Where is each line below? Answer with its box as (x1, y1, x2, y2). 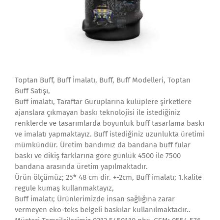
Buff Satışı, (15, 86, 50, 95)
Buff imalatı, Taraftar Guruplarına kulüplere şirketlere (15, 97, 192, 106)
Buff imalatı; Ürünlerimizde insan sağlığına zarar (15, 194, 175, 203)
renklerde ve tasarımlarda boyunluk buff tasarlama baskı (15, 119, 204, 128)
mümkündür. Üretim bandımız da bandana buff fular (15, 140, 191, 149)
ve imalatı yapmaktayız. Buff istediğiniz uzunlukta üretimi (15, 130, 205, 138)
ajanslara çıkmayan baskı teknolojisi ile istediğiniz (15, 108, 180, 117)
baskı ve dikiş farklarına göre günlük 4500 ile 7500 (15, 151, 181, 160)
